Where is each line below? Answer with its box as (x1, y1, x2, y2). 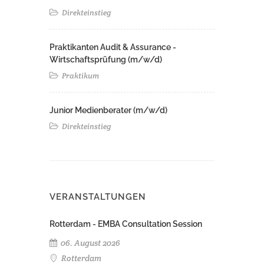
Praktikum (60, 71, 99, 81)
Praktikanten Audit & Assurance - (49, 42, 176, 52)
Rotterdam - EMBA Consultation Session (49, 219, 202, 229)
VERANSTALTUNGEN (49, 192, 146, 202)
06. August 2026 (59, 237, 120, 248)
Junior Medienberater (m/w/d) (49, 105, 167, 115)
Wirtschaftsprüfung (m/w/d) (49, 55, 162, 64)
